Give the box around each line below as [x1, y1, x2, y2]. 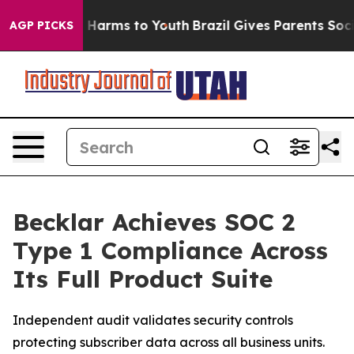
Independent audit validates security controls [13, 312, 293, 328]
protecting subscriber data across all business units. [13, 334, 325, 350]
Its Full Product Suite [13, 264, 273, 294]
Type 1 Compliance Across [13, 235, 328, 265]
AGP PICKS [9, 18, 73, 32]
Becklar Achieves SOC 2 [13, 207, 295, 237]
